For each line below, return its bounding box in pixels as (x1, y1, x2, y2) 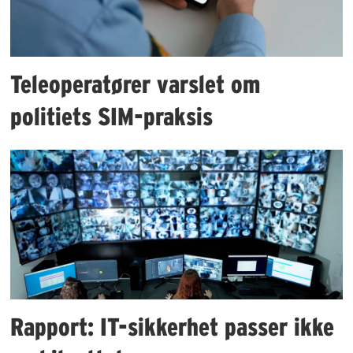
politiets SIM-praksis (10, 102, 214, 130)
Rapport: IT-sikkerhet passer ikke (10, 313, 335, 341)
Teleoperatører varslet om (10, 69, 261, 98)
